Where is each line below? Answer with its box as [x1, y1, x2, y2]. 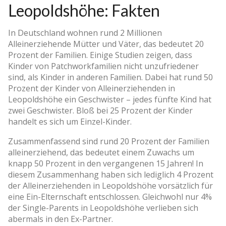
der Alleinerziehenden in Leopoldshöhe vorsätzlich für [8, 180, 213, 191]
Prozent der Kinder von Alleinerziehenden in [8, 82, 175, 94]
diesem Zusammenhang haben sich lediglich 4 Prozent [8, 168, 213, 180]
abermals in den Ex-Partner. [8, 213, 113, 224]
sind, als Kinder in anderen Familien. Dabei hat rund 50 [8, 71, 213, 83]
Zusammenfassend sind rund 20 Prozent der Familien [8, 135, 209, 147]
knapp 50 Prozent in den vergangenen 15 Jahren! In [8, 157, 203, 169]
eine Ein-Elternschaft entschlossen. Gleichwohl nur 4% [8, 191, 212, 202]
